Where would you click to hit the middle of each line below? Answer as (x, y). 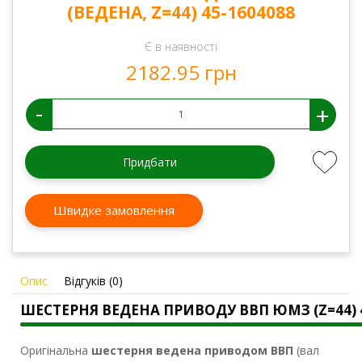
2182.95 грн (181, 73)
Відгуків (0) (93, 281)
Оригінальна (56, 351)
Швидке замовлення (114, 210)
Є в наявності (181, 47)
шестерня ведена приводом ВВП (192, 351)
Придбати (149, 162)
